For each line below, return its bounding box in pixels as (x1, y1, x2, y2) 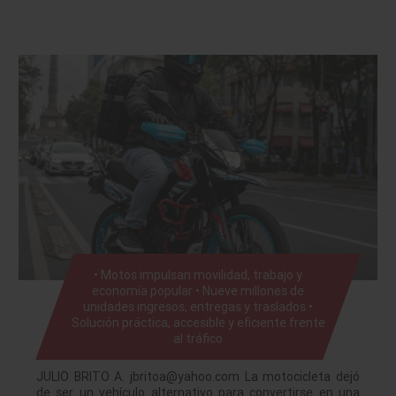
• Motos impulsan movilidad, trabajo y (93, 266, 302, 283)
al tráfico (172, 330, 223, 346)
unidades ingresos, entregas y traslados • (82, 298, 313, 315)
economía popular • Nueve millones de (91, 282, 304, 299)
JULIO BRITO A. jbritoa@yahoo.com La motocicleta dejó (36, 368, 360, 385)
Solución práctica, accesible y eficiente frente (71, 314, 325, 331)
